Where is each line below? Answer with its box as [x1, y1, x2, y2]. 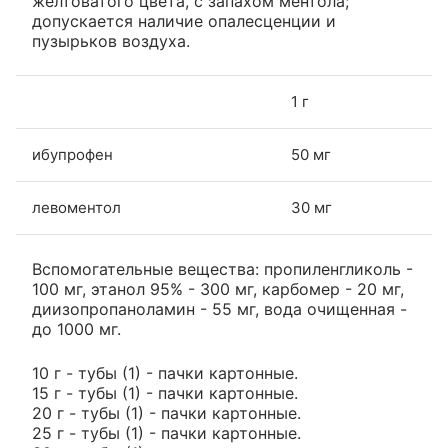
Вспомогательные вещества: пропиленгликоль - [32, 259, 413, 279]
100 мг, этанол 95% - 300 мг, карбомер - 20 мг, [32, 279, 404, 299]
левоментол [32, 198, 121, 217]
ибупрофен [32, 145, 113, 164]
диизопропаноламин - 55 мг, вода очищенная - [32, 299, 407, 319]
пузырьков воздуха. [32, 31, 190, 51]
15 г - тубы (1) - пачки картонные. [32, 383, 298, 403]
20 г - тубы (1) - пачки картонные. [32, 403, 301, 423]
